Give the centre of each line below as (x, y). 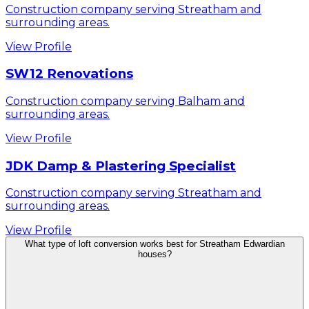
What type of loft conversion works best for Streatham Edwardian (154, 244)
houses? (154, 255)
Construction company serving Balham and (125, 101)
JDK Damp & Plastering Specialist (121, 166)
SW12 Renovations (69, 74)
